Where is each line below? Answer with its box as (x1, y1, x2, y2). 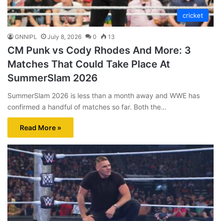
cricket (183, 11, 203, 19)
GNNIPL (15, 33, 37, 40)
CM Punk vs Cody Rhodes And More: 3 (7, 44, 191, 56)
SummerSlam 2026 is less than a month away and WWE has (7, 91, 200, 100)
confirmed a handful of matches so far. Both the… (7, 102, 167, 111)
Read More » (20, 123, 61, 132)
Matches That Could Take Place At (7, 58, 170, 70)
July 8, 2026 (47, 33, 81, 40)
